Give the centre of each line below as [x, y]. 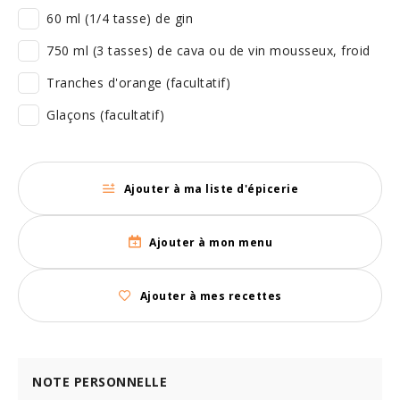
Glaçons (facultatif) [105, 115]
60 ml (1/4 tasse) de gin [120, 18]
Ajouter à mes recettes [211, 296]
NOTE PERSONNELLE [100, 382]
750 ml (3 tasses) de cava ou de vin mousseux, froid [208, 50]
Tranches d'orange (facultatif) [138, 83]
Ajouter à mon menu [211, 242]
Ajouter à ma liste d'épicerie [211, 188]
